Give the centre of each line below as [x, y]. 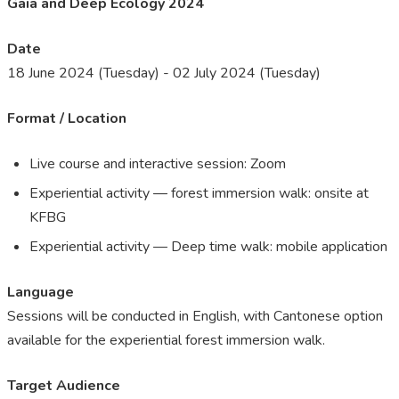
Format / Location [67, 119]
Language [41, 293]
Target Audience [64, 386]
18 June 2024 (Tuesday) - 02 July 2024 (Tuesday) [164, 73]
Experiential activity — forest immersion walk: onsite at [199, 194]
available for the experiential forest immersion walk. [166, 341]
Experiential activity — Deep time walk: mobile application [208, 247]
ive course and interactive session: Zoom [162, 164]
